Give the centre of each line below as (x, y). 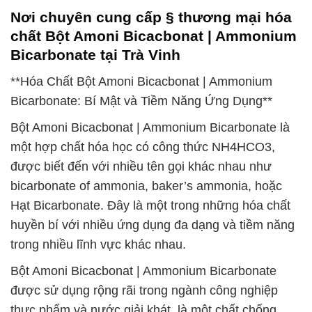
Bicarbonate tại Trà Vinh (95, 55)
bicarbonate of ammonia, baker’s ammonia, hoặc (146, 186)
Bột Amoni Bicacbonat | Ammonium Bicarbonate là (150, 127)
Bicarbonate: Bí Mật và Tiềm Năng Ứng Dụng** (141, 101)
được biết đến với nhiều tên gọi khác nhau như (141, 166)
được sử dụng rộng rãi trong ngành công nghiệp (144, 290)
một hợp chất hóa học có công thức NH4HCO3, (143, 147)
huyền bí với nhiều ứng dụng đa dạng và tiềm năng (153, 225)
